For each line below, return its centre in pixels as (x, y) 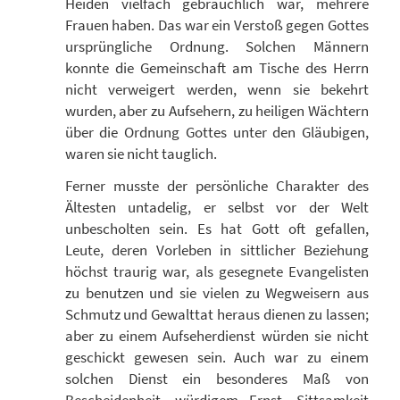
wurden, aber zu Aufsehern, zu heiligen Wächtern (217, 110)
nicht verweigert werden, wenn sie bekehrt (217, 89)
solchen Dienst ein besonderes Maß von (217, 379)
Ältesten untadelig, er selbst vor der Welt (217, 208)
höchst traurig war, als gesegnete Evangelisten (217, 272)
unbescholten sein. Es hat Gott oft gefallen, (217, 229)
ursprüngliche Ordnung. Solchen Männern (217, 46)
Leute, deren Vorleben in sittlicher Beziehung (217, 250)
